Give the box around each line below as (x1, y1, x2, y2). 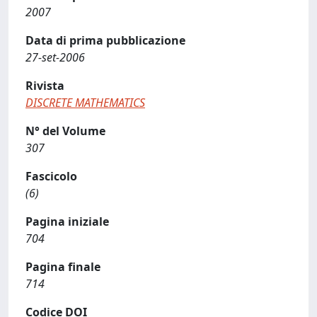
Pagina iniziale (25, 214, 109, 229)
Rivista (25, 78, 64, 93)
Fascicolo (25, 168, 77, 184)
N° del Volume (25, 123, 105, 139)
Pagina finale (25, 259, 100, 275)
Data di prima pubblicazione (25, 33, 185, 48)
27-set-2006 (25, 50, 85, 65)
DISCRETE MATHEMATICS (25, 95, 145, 110)
